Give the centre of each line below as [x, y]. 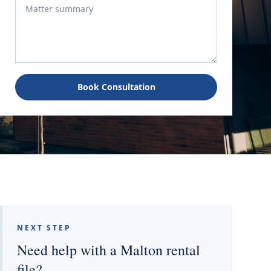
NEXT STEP [44, 228]
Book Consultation [116, 87]
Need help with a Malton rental [109, 250]
